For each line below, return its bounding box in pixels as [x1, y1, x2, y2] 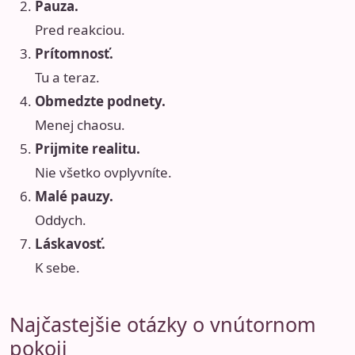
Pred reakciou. [35, 21, 125, 40]
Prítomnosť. [35, 44, 113, 63]
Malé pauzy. [35, 187, 113, 206]
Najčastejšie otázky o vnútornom [10, 310, 316, 338]
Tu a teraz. [35, 68, 100, 87]
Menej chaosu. [35, 116, 125, 135]
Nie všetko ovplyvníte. [35, 163, 172, 182]
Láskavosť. [35, 235, 105, 254]
